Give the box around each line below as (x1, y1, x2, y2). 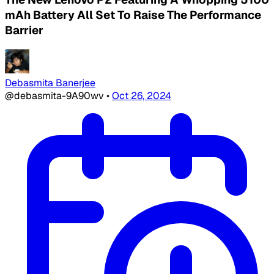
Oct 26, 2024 (112, 89, 171, 103)
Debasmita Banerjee (5, 76, 95, 90)
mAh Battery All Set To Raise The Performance (5, 7, 261, 23)
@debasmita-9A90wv (5, 89, 106, 103)
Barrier (5, 22, 43, 38)
